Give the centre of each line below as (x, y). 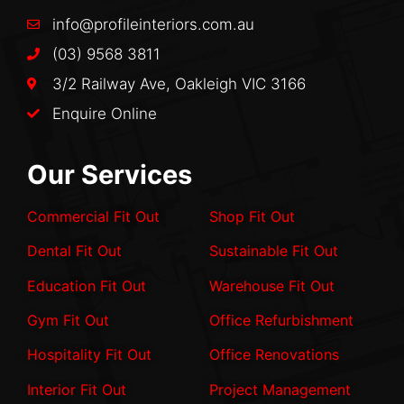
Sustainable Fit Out (274, 251)
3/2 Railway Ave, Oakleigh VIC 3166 (179, 83)
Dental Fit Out (74, 251)
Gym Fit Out (68, 321)
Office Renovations (274, 355)
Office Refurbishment (281, 321)
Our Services (110, 174)
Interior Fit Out (77, 389)
